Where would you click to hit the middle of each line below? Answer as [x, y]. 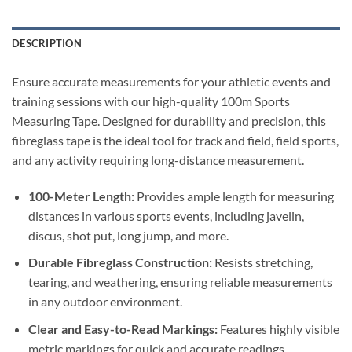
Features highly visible [278, 328]
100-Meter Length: [81, 196]
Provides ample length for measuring [234, 196]
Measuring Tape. [57, 120]
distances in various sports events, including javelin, [166, 215]
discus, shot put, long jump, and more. [128, 235]
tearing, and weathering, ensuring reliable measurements [180, 282]
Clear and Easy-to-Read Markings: [123, 328]
